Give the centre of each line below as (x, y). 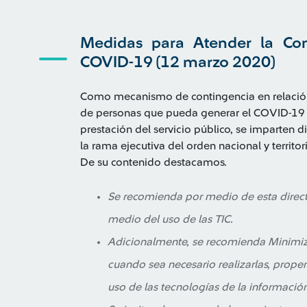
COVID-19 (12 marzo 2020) (177, 62)
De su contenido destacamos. (153, 162)
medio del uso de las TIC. (170, 219)
